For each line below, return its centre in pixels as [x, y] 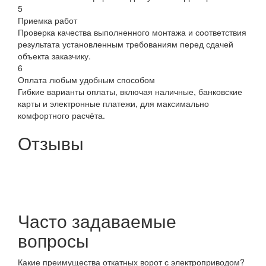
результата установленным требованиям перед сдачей [126, 44]
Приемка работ [47, 20]
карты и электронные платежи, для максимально [113, 103]
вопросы [53, 240]
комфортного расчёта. [61, 115]
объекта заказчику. [54, 56]
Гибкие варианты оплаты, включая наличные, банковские [130, 91]
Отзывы [51, 142]
